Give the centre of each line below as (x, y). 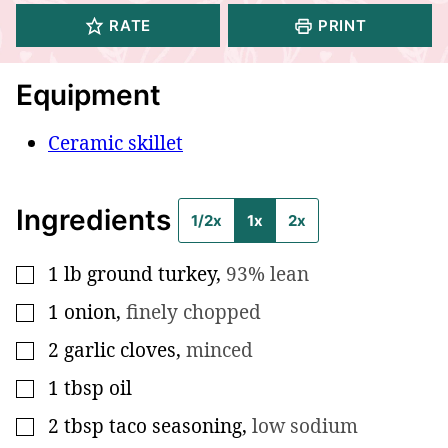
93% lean (267, 273)
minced (219, 349)
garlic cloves (120, 349)
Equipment (88, 94)
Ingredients (97, 219)
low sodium (305, 425)
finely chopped (193, 311)
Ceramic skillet (115, 142)
